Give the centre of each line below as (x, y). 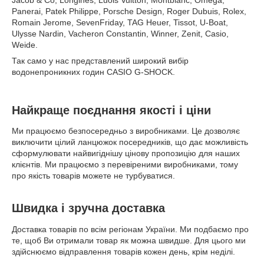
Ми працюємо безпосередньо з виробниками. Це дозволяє (126, 131)
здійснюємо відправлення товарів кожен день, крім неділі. (123, 252)
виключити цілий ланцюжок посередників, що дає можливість (130, 142)
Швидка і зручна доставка (88, 208)
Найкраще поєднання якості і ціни (111, 110)
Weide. (25, 45)
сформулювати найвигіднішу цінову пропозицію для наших (126, 154)
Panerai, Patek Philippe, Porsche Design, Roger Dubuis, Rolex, (129, 11)
